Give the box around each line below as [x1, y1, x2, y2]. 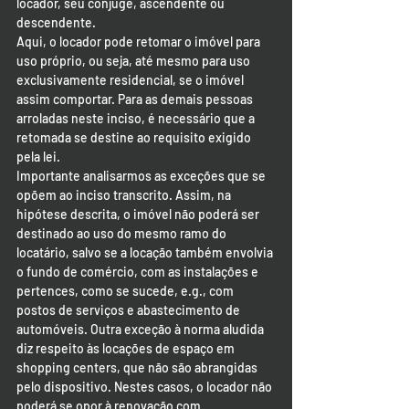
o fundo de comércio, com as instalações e [16, 264, 261, 279]
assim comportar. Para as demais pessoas [16, 91, 256, 107]
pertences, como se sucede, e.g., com [16, 283, 236, 299]
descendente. [16, 15, 96, 30]
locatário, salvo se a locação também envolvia [16, 245, 276, 260]
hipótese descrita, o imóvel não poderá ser [16, 206, 262, 222]
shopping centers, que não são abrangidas [16, 360, 260, 375]
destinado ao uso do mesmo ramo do [16, 225, 229, 241]
